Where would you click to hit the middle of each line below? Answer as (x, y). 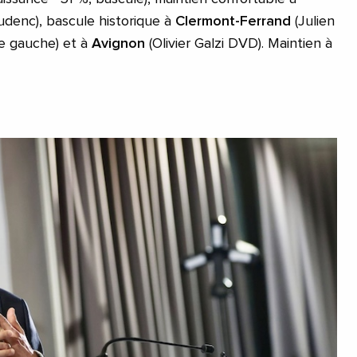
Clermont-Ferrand (233, 22)
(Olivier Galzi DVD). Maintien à (239, 44)
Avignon (118, 44)
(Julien (313, 22)
